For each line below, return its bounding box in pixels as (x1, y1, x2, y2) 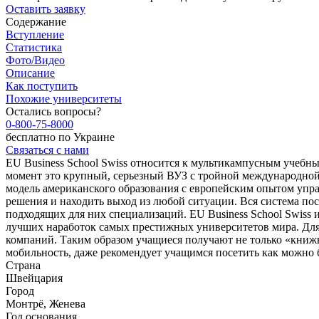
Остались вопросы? (6, 105, 101, 117)
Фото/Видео (6, 53, 65, 66)
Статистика (6, 41, 62, 53)
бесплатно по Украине (6, 130, 115, 143)
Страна (6, 258, 41, 271)
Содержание (6, 15, 66, 28)
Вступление (6, 28, 64, 41)
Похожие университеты (6, 92, 122, 105)
